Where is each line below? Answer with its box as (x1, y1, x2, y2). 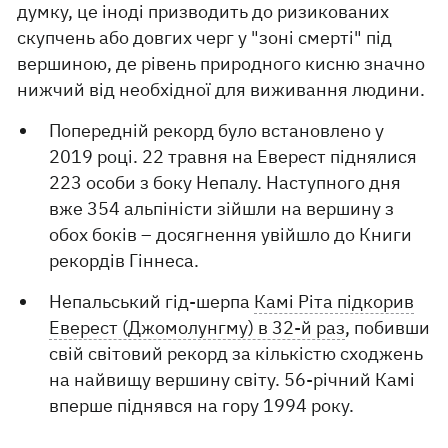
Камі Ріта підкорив (254, 290, 415, 313)
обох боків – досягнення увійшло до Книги (49, 223, 413, 246)
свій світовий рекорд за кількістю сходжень (49, 342, 424, 365)
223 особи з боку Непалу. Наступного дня (49, 171, 402, 194)
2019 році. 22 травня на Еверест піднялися (49, 145, 418, 168)
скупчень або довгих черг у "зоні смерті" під (17, 26, 393, 49)
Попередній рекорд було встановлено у (49, 119, 385, 142)
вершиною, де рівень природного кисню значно (17, 52, 426, 75)
